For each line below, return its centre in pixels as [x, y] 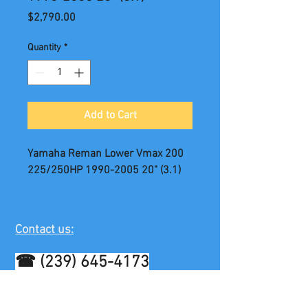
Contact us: [44, 230]
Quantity [44, 48]
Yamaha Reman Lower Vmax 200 [106, 154]
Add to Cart [110, 116]
